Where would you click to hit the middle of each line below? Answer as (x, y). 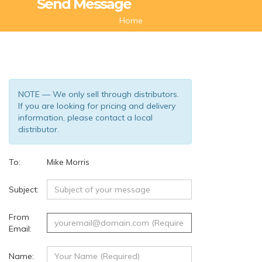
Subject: (24, 189)
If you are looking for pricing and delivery (97, 106)
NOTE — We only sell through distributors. (99, 94)
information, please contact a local (85, 117)
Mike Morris (69, 162)
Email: (20, 228)
